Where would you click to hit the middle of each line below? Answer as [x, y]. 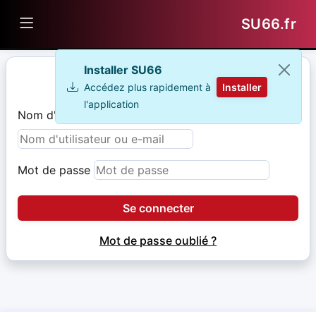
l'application [111, 104]
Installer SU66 [123, 70]
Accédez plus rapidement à [147, 87]
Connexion [158, 79]
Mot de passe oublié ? [158, 241]
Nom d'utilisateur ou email [87, 115]
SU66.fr [268, 24]
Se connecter [158, 208]
